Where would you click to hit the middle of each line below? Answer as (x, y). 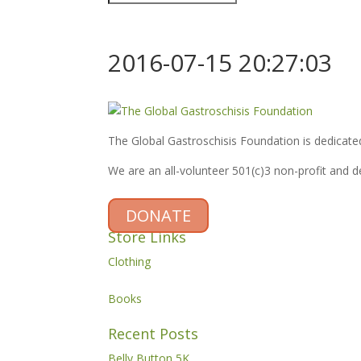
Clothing (130, 261)
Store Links (147, 237)
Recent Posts (154, 334)
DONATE (159, 216)
